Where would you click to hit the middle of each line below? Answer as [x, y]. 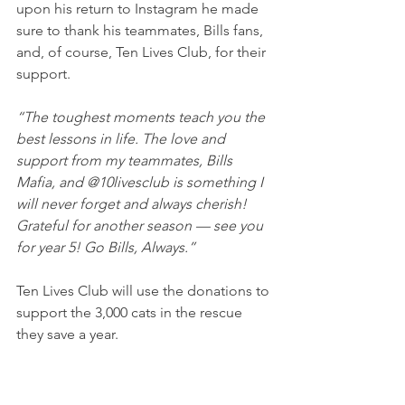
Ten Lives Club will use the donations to [145, 290]
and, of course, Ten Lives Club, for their [143, 52]
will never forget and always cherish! [133, 203]
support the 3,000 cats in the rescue [131, 312]
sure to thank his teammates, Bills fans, [141, 30]
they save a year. [67, 334]
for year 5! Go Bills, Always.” [106, 247]
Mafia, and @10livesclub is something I [141, 182]
